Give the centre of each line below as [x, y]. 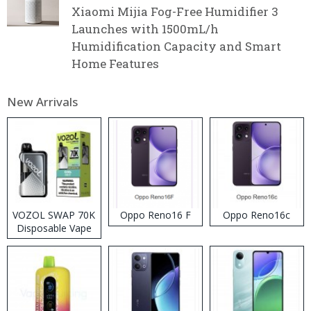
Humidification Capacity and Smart [176, 46]
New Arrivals [42, 101]
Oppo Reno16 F [155, 215]
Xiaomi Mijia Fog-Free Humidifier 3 [175, 11]
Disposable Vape [54, 228]
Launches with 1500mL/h [145, 28]
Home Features [115, 63]
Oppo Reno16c [257, 215]
